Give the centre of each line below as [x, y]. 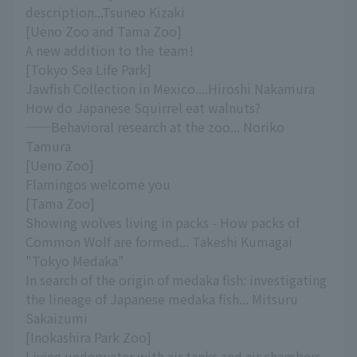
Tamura [48, 146]
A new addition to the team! [110, 51]
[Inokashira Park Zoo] [88, 337]
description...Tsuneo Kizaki [105, 12]
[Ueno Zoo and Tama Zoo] [104, 31]
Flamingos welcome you [98, 184]
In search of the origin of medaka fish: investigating [176, 280]
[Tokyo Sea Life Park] [88, 70]
